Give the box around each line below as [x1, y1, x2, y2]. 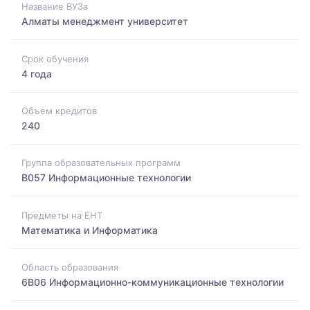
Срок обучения [21, 53, 89, 64]
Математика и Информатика [21, 224, 158, 236]
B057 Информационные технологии [21, 172, 191, 184]
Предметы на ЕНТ [21, 209, 102, 221]
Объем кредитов [21, 104, 97, 116]
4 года [21, 67, 52, 80]
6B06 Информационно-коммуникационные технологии [21, 275, 284, 288]
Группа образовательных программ [21, 157, 181, 169]
